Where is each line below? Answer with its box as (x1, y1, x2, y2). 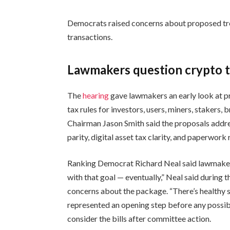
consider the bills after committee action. (67, 214, 212, 224)
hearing (83, 90, 111, 100)
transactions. (67, 32, 113, 42)
